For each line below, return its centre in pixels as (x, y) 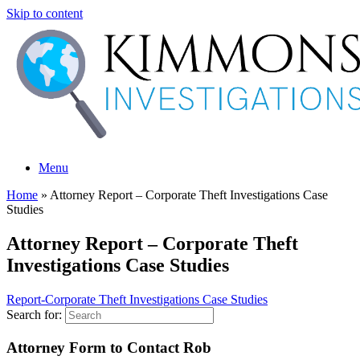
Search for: (34, 314)
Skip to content (45, 13)
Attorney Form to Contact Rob (109, 347)
